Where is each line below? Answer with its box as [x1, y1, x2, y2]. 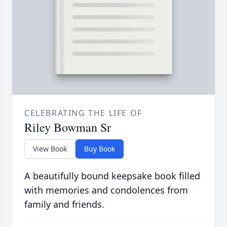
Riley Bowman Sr [24, 119, 111, 136]
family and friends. [24, 198, 104, 211]
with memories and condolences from [24, 184, 188, 197]
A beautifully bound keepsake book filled [24, 170, 200, 182]
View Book [33, 144, 67, 154]
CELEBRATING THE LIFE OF [24, 107, 142, 119]
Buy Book [84, 144, 115, 154]
